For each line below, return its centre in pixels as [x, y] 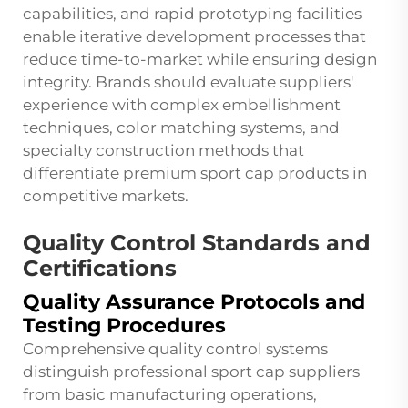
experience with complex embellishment [182, 105]
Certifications [100, 269]
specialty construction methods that [163, 151]
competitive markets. [106, 196]
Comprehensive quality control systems [175, 349]
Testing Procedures [124, 326]
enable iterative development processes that [194, 37]
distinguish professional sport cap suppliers [191, 372]
